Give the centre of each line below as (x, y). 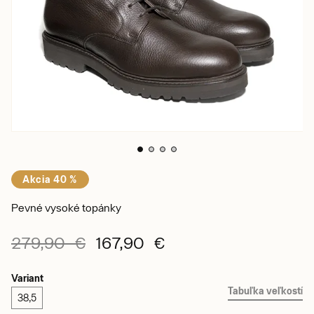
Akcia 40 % (50, 179)
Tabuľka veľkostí (265, 291)
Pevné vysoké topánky (66, 207)
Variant (27, 278)
